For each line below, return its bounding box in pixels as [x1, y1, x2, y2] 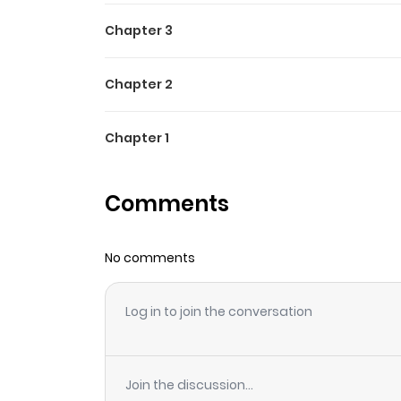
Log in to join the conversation [125, 303, 312, 320]
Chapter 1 [105, 129, 169, 147]
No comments [105, 248, 195, 267]
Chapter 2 [105, 75, 173, 93]
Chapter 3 [105, 21, 173, 39]
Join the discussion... [125, 376, 253, 394]
